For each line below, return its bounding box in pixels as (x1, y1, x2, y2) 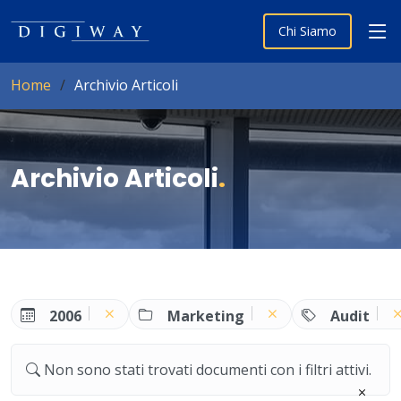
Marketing (167, 305, 245, 326)
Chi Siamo (278, 22, 337, 39)
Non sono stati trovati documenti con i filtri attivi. (44, 359, 371, 380)
